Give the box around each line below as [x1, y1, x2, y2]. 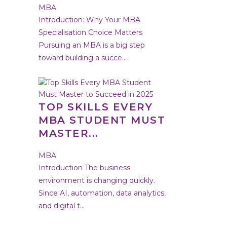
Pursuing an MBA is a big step [39, 41, 145, 50]
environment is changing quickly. [39, 176, 155, 185]
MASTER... [39, 127, 99, 140]
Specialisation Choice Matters [39, 28, 142, 37]
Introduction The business [39, 163, 130, 173]
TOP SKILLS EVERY [39, 101, 153, 113]
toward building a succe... [39, 53, 127, 63]
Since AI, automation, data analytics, [39, 188, 166, 198]
